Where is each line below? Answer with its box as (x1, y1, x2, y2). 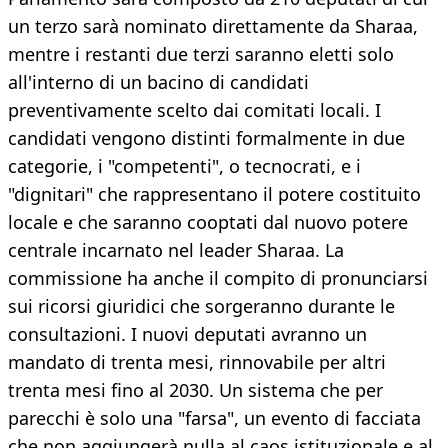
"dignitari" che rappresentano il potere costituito (8, 182, 421, 207)
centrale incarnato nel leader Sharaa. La (8, 238, 344, 263)
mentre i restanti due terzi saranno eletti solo (8, 42, 394, 67)
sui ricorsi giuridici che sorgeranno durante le (8, 294, 395, 319)
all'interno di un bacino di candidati (8, 70, 309, 95)
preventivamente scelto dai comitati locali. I (8, 98, 381, 123)
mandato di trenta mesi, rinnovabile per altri (8, 350, 386, 375)
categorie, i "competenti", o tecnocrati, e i (8, 154, 361, 179)
